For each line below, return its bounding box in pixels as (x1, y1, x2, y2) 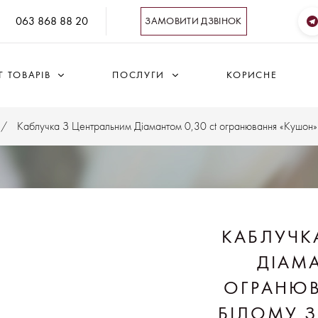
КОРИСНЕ (226, 70, 278, 81)
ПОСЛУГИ (112, 70, 165, 81)
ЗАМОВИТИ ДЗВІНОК (145, 16, 242, 27)
